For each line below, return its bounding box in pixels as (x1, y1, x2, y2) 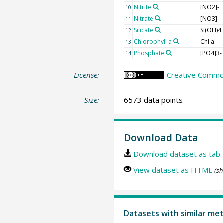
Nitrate (133, 14, 153, 23)
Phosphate (133, 49, 164, 58)
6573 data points (123, 94, 183, 105)
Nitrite (133, 3, 151, 12)
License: (74, 70, 100, 80)
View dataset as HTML (133, 165, 212, 175)
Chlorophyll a (133, 37, 172, 46)
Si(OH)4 (200, 26, 221, 35)
